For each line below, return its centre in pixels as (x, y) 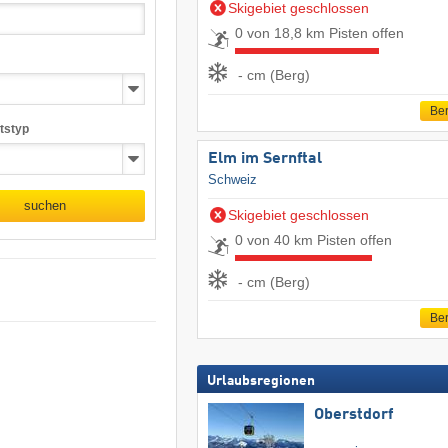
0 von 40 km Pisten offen (313, 240)
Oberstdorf (353, 414)
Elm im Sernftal (264, 159)
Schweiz (232, 180)
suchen (45, 206)
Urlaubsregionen (260, 380)
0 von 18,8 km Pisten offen (319, 33)
